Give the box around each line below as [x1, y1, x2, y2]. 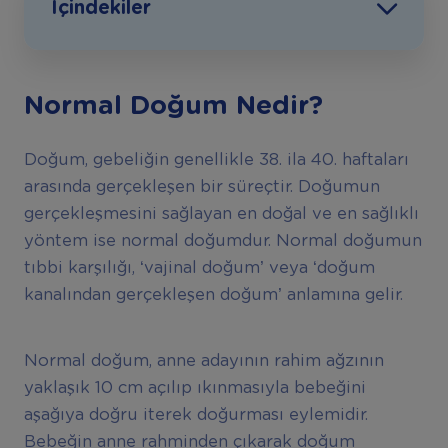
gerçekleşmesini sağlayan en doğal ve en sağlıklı [23, 205, 419, 222]
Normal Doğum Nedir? [23, 93, 323, 120]
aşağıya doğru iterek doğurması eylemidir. [23, 407, 368, 424]
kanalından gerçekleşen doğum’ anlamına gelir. [23, 286, 403, 303]
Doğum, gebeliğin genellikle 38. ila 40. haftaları [23, 151, 409, 168]
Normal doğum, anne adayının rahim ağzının [23, 353, 384, 370]
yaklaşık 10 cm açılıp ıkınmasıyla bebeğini [23, 380, 366, 397]
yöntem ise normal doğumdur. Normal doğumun [23, 232, 422, 249]
